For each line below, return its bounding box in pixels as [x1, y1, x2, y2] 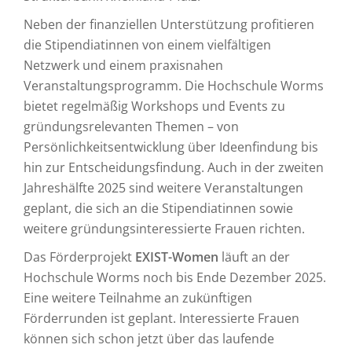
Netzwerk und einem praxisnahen [24, 57, 223, 74]
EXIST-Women [135, 248, 218, 266]
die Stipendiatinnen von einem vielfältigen [24, 36, 271, 53]
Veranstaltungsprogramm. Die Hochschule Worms [24, 77, 324, 94]
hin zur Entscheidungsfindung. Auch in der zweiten [24, 159, 324, 176]
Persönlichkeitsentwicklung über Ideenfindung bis [24, 138, 318, 156]
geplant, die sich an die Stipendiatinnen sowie [24, 200, 293, 217]
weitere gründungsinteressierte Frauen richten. [24, 220, 305, 237]
